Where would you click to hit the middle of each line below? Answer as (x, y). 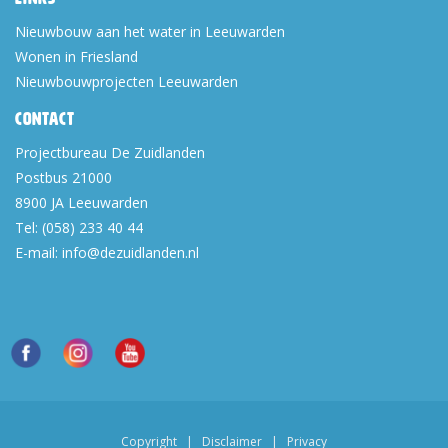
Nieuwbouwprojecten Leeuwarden (126, 82)
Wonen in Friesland (76, 57)
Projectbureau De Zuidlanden (110, 153)
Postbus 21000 (63, 178)
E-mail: (38, 253)
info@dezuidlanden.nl (130, 253)
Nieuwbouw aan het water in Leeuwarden (150, 32)
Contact (45, 119)
